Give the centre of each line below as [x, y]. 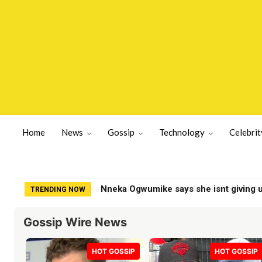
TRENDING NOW [58, 189]
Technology [182, 132]
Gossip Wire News [75, 222]
